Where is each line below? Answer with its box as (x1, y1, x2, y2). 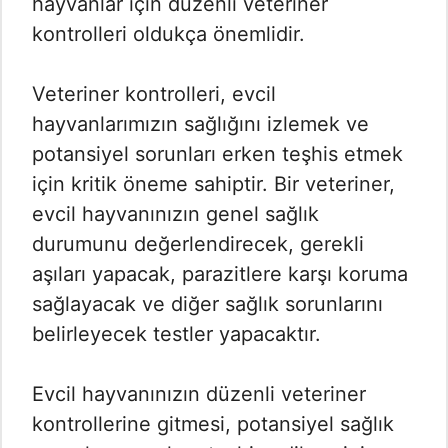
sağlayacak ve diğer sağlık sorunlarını (32, 292, 383, 317)
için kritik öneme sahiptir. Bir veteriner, (32, 172, 395, 197)
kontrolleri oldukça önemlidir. (32, 22, 305, 47)
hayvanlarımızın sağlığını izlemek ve (32, 112, 369, 137)
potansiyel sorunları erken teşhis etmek (32, 142, 403, 167)
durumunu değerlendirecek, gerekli (32, 232, 364, 257)
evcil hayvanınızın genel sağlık (32, 202, 319, 227)
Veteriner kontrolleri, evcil (32, 82, 276, 107)
